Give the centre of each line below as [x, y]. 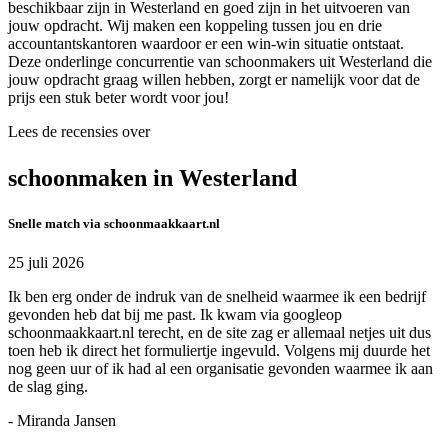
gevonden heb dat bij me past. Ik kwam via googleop [175, 315]
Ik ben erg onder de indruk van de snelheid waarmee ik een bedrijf [217, 297]
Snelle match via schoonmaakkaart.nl [114, 224]
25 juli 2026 [46, 263]
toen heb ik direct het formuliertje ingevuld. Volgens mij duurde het [219, 351]
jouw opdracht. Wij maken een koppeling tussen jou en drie [195, 26]
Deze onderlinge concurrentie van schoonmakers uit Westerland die [220, 62]
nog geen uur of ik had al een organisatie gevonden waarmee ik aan [220, 369]
